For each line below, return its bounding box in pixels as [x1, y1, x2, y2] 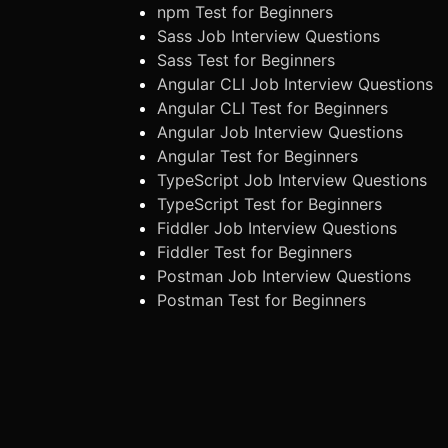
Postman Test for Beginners [157, 290, 366, 310]
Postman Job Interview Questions [157, 266, 411, 286]
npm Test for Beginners [157, 2, 333, 22]
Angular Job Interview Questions [157, 122, 403, 142]
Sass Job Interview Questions [157, 26, 380, 46]
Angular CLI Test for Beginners [157, 98, 388, 118]
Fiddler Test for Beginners [157, 242, 352, 262]
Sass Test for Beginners [157, 50, 335, 70]
